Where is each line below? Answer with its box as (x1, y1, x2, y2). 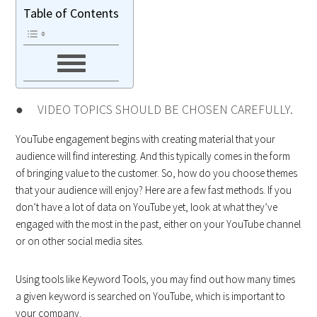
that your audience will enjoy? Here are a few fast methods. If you (16, 183, 292, 197)
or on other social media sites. (16, 234, 144, 248)
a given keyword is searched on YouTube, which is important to (16, 289, 286, 304)
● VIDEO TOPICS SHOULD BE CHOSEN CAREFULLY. (16, 101, 294, 118)
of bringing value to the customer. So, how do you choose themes (16, 166, 298, 180)
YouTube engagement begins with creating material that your (16, 132, 276, 146)
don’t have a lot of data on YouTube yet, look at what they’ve (16, 200, 278, 214)
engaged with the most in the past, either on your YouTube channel (16, 217, 301, 231)
